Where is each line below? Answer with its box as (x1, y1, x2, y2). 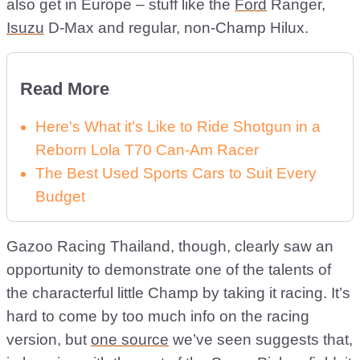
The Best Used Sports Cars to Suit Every (35, 165, 317, 182)
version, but (6, 331, 91, 349)
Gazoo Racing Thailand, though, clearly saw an (6, 238, 333, 256)
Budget (35, 188, 85, 206)
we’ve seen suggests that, (169, 331, 353, 349)
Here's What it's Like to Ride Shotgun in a (35, 118, 321, 136)
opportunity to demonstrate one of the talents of (6, 261, 331, 279)
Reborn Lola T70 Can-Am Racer (35, 141, 259, 159)
